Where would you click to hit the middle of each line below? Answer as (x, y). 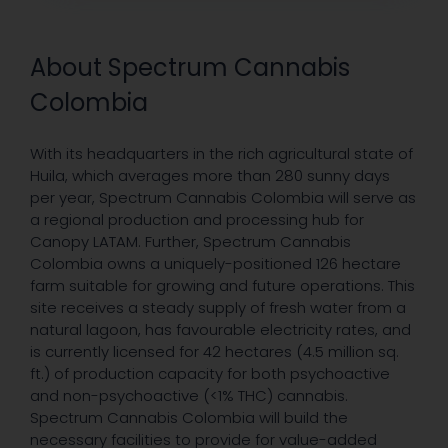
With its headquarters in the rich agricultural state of (221, 154)
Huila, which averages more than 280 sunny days (210, 176)
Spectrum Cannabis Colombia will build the (189, 418)
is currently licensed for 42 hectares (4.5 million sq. (214, 352)
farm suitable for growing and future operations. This (222, 286)
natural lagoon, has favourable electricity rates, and (220, 330)
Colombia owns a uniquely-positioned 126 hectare (215, 264)
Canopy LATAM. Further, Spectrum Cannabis (190, 242)
